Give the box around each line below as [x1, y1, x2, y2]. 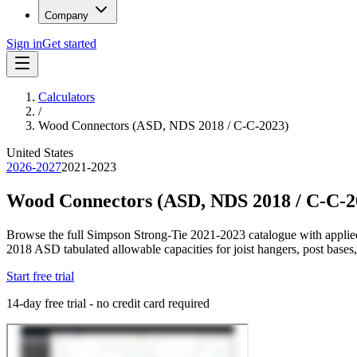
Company [45, 10, 88, 22]
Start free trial [6, 269, 74, 284]
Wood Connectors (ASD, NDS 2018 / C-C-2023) [38, 119, 288, 133]
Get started [42, 37, 96, 51]
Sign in [6, 37, 42, 51]
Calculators [38, 90, 95, 104]
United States [6, 146, 73, 160]
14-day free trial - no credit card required [6, 296, 210, 311]
